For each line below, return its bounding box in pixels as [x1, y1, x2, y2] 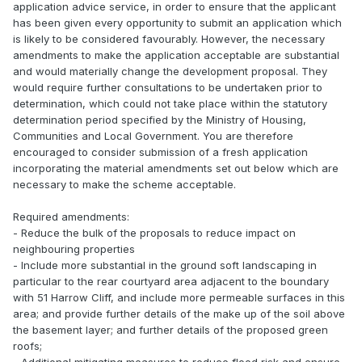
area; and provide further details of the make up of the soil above [13, 307, 345, 321]
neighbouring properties [13, 242, 135, 256]
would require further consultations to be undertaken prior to [13, 81, 322, 95]
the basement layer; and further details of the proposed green [13, 323, 328, 337]
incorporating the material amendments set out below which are [13, 162, 339, 175]
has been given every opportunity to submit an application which [13, 16, 342, 30]
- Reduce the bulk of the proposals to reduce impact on [13, 226, 296, 240]
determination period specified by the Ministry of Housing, [13, 113, 306, 127]
